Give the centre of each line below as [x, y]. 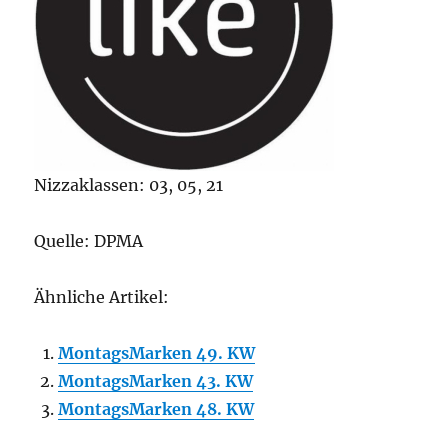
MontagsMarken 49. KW [157, 353]
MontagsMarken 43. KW [156, 381]
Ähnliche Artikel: [102, 297]
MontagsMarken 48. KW [156, 409]
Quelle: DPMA [89, 241]
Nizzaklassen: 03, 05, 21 [129, 185]
